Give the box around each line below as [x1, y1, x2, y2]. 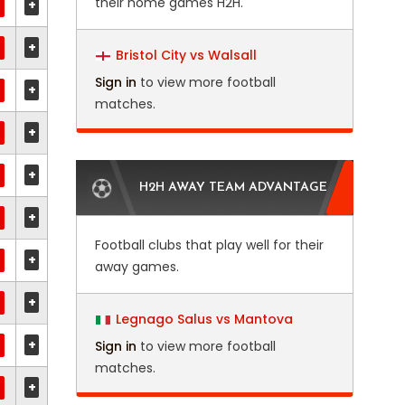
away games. [94, 258, 179, 276]
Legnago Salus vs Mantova [115, 310, 293, 328]
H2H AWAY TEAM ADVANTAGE [138, 181, 327, 194]
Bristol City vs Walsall [115, 46, 257, 64]
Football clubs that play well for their [94, 236, 324, 254]
